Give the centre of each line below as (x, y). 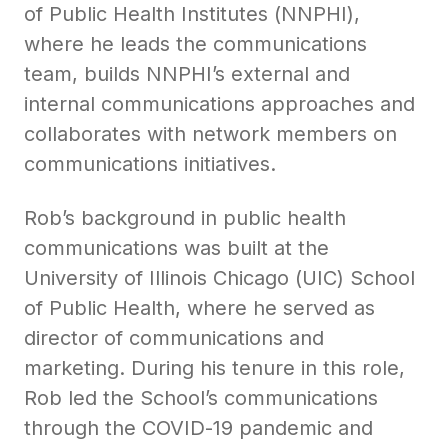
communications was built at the (176, 248)
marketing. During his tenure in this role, (214, 368)
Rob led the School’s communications (201, 398)
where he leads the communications (195, 44)
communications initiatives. (150, 164)
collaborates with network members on (210, 134)
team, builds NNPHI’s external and (187, 74)
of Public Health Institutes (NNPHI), (192, 14)
